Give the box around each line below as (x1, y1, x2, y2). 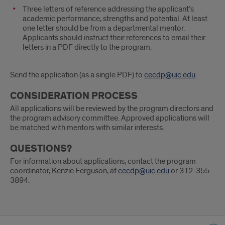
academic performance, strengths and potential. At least (23, 13, 207, 24)
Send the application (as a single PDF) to (10, 69, 144, 80)
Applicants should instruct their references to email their (23, 32, 205, 43)
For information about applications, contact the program (10, 156, 196, 166)
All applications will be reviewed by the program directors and (10, 103, 213, 114)
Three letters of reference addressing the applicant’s (23, 4, 194, 14)
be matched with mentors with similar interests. (10, 122, 164, 133)
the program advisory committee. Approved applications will (10, 113, 209, 123)
